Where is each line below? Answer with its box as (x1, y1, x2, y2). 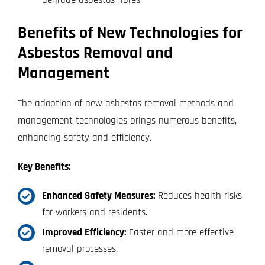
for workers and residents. (41, 206, 147, 219)
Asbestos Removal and (17, 43, 173, 64)
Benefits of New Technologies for (17, 22, 243, 44)
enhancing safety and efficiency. (17, 131, 151, 145)
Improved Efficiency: (41, 226, 126, 240)
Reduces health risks (154, 189, 242, 203)
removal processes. (41, 243, 118, 256)
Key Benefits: (17, 160, 70, 174)
